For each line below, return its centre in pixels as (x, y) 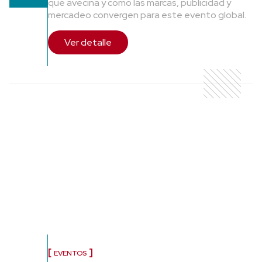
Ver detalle (88, 42)
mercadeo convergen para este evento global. (147, 15)
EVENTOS (70, 253)
